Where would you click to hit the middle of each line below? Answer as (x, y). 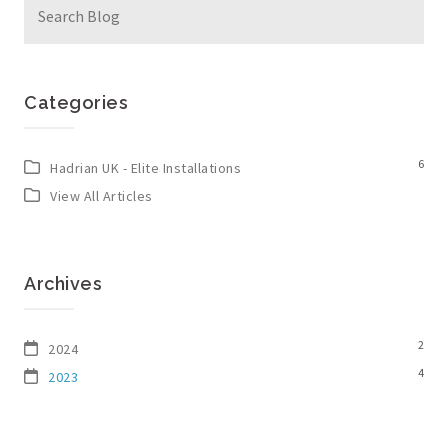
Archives (63, 283)
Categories (76, 102)
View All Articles (101, 196)
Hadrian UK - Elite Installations (146, 168)
